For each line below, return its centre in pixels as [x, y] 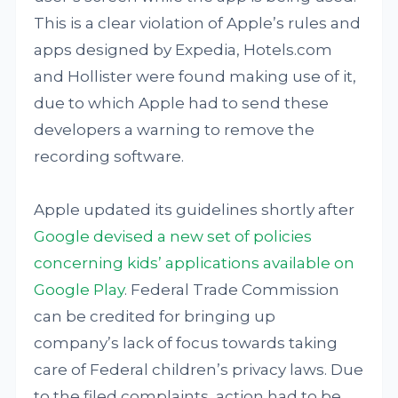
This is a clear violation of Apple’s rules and [198, 23]
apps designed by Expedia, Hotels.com [183, 50]
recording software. [109, 156]
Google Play [80, 290]
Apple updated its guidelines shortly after [195, 210]
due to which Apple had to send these [182, 103]
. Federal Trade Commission [232, 290]
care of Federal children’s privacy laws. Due [199, 370]
